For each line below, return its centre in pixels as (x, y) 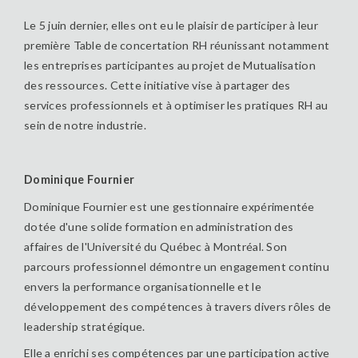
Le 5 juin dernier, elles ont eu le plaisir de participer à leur (171, 25)
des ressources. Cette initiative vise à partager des (157, 85)
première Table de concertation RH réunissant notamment (177, 45)
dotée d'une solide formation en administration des (159, 226)
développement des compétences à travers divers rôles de (178, 306)
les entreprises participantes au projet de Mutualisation (170, 65)
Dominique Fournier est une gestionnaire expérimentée (169, 206)
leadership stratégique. (85, 326)
